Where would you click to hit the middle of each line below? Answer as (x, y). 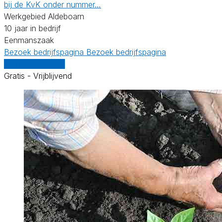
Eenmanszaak (29, 40)
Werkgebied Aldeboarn (44, 16)
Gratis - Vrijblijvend (38, 76)
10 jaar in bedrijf (32, 28)
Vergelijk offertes (34, 64)
